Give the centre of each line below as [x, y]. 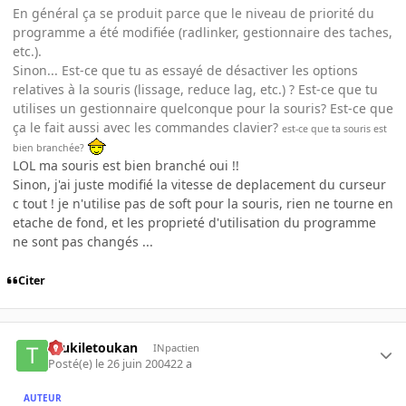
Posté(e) [72, 363]
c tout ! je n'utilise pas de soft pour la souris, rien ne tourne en [203, 204]
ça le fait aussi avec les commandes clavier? [147, 128]
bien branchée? [48, 148]
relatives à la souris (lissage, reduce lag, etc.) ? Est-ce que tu [195, 90]
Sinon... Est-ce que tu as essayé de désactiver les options [185, 71]
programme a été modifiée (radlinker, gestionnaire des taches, [203, 33]
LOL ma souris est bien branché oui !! [126, 166]
